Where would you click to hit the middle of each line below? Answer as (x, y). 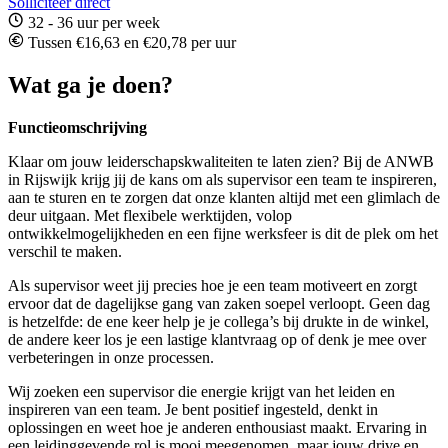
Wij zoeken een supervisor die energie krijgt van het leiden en (201, 391)
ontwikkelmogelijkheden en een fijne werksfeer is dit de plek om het (223, 233)
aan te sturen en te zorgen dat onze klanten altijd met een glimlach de (224, 197)
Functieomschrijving (77, 127)
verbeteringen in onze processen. (111, 357)
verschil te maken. (65, 251)
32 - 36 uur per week (92, 23)
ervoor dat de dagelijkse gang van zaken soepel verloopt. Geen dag (219, 303)
